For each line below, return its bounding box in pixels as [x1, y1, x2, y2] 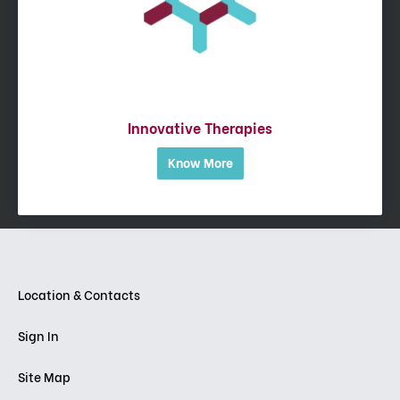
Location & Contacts [18, 285, 140, 304]
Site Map [18, 367, 71, 387]
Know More [167, 153, 233, 172]
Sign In [18, 326, 59, 346]
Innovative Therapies [128, 117, 272, 138]
